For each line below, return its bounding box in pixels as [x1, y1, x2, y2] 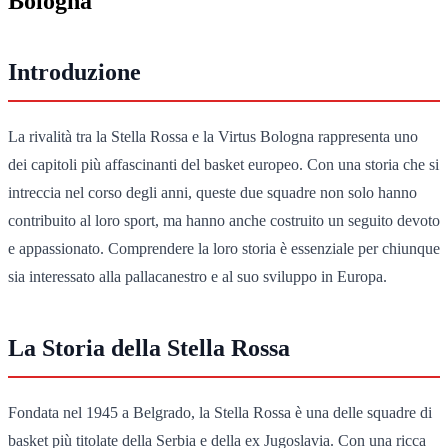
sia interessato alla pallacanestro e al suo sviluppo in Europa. [8, 267, 387, 285]
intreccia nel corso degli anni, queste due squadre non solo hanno [8, 183, 417, 201]
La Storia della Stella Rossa [8, 334, 290, 361]
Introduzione [8, 58, 141, 85]
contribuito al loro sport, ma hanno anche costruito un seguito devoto [8, 211, 440, 229]
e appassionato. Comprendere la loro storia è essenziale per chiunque [8, 239, 440, 257]
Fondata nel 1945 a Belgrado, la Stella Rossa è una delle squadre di [8, 403, 432, 421]
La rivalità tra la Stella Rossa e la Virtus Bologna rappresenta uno [8, 127, 418, 145]
